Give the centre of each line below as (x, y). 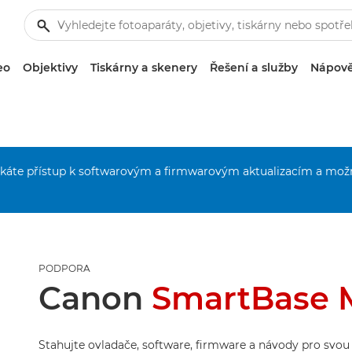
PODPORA (64, 268)
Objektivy (50, 68)
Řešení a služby (254, 68)
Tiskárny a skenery (144, 68)
